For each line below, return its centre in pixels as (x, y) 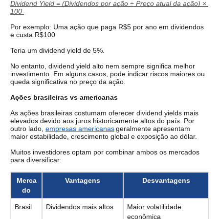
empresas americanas (80, 129)
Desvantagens (166, 181)
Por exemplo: (32, 27)
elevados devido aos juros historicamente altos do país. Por (102, 121)
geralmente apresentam (153, 129)
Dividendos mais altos (79, 207)
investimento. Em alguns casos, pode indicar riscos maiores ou (108, 74)
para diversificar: (36, 160)
